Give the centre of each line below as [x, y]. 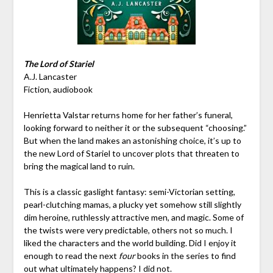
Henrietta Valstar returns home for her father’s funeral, [128, 115]
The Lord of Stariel [58, 63]
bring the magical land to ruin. [79, 166]
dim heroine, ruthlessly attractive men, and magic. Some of [133, 217]
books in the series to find [185, 255]
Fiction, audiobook [58, 89]
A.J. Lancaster [50, 76]
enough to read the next [71, 255]
